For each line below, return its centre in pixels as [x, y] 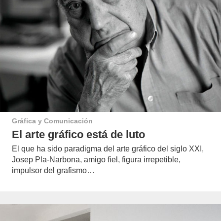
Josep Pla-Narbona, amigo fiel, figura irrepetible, [96, 159]
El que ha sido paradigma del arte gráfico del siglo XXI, [108, 148]
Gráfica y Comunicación [52, 121]
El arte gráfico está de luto [78, 135]
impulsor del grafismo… [53, 170]
